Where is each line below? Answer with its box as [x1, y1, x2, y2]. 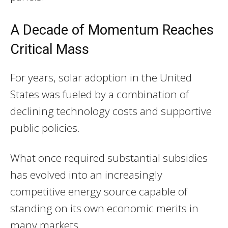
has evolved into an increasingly [10, 167, 162, 182]
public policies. [10, 121, 80, 135]
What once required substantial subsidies [10, 151, 208, 165]
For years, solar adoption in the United [10, 70, 192, 85]
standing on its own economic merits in [10, 201, 198, 216]
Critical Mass [10, 41, 89, 58]
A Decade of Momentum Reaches [10, 22, 214, 39]
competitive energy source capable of [10, 184, 187, 199]
